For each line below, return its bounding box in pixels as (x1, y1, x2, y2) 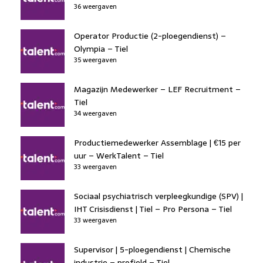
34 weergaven (74, 107, 117, 119)
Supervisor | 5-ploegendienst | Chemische (74, 242, 231, 256)
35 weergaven (74, 54, 117, 65)
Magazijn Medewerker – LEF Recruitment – (74, 82, 241, 96)
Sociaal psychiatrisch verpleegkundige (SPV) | (74, 189, 243, 203)
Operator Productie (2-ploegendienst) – (74, 29, 226, 42)
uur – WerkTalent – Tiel (74, 149, 164, 162)
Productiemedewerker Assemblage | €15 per (74, 136, 241, 149)
